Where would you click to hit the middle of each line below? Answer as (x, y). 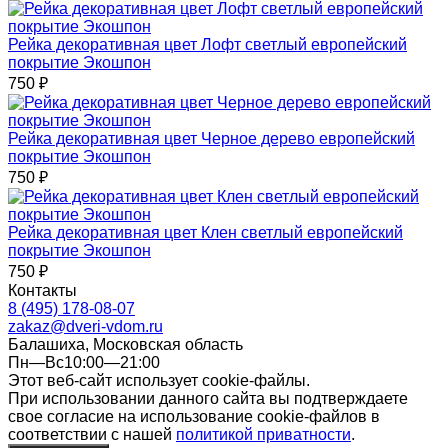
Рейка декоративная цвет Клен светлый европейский (205, 232)
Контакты (42, 290)
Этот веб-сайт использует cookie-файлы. (159, 380)
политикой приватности (263, 434)
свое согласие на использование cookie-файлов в (194, 416)
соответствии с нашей (92, 434)
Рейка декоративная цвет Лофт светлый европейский (207, 44)
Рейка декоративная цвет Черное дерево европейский (211, 138)
